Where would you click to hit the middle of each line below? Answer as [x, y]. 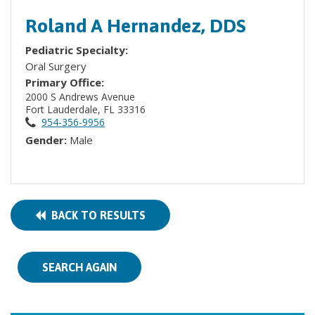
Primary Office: [65, 82]
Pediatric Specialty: [78, 50]
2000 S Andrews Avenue [82, 97]
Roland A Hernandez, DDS [136, 26]
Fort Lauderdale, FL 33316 [87, 109]
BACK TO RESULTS [96, 215]
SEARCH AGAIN [79, 267]
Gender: [47, 140]
